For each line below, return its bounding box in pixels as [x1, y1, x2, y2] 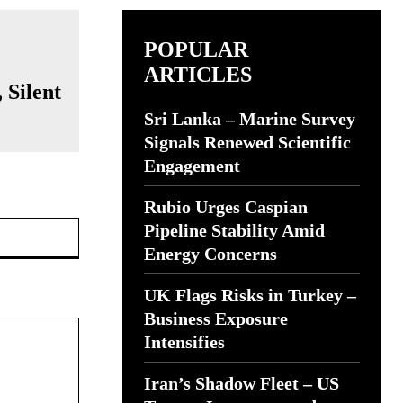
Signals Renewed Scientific [144, 132, 351, 152]
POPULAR [144, 38, 248, 61]
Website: [77, 219, 129, 234]
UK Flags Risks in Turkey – [144, 285, 356, 305]
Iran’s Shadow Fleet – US [144, 373, 339, 393]
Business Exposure [144, 309, 288, 328]
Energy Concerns [144, 244, 277, 264]
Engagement [144, 156, 240, 175]
